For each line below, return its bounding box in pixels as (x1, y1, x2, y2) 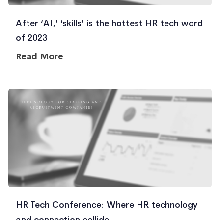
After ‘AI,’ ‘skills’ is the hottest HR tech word (16, 18, 203, 28)
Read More (16, 51, 63, 62)
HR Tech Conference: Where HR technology (16, 199, 197, 210)
